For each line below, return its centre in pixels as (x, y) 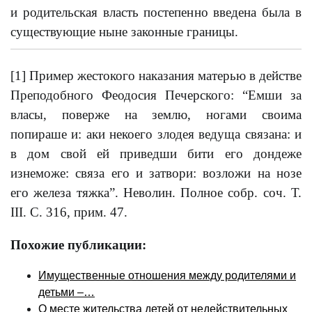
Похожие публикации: (78, 244)
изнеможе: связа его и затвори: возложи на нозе (156, 173)
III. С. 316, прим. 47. (69, 212)
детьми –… (67, 292)
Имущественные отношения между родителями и (167, 276)
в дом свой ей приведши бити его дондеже (156, 154)
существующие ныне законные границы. (124, 32)
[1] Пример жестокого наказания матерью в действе (156, 76)
